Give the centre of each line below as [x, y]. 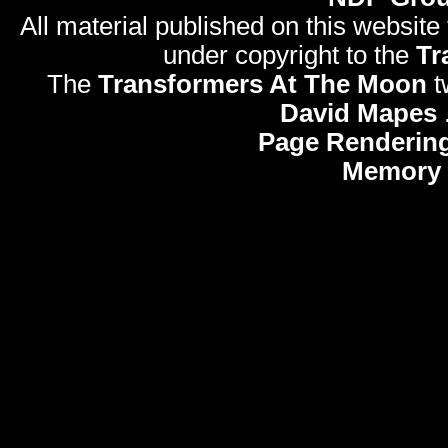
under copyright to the [289, 54]
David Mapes [358, 112]
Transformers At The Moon [262, 83]
